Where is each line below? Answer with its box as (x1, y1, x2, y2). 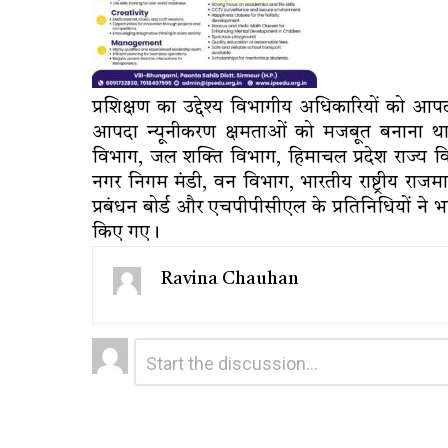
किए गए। (92, 223, 160, 243)
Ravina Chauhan (161, 269, 299, 288)
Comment (134, 337, 200, 353)
